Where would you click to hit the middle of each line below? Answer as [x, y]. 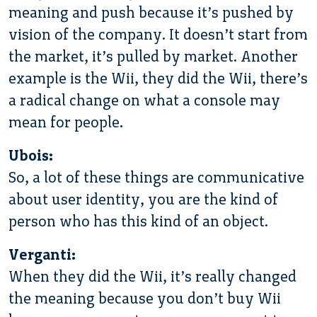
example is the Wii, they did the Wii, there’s [158, 78]
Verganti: [42, 254]
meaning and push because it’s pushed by [151, 12]
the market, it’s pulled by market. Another [153, 56]
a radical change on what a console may [144, 100]
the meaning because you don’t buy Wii [145, 298]
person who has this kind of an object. [138, 221]
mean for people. [66, 122]
